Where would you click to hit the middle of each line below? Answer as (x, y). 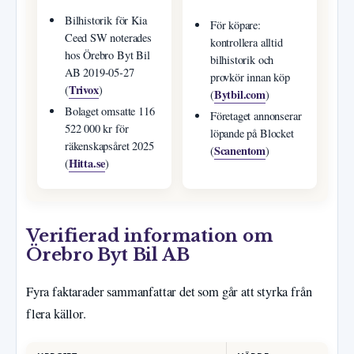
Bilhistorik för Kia (105, 20)
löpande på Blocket (252, 133)
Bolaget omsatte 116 (109, 111)
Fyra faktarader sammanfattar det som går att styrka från (169, 291)
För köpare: (235, 24)
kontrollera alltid (246, 42)
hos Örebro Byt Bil (107, 55)
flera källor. (56, 313)
